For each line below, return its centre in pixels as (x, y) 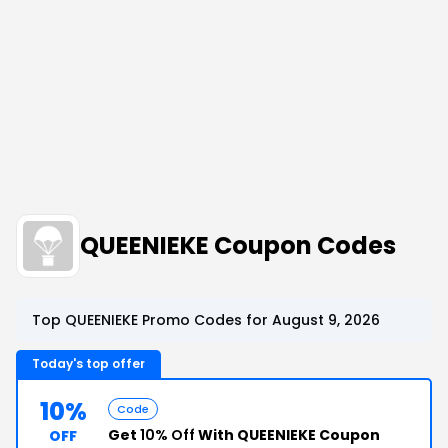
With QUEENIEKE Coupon (287, 435)
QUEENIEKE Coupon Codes (238, 245)
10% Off (167, 435)
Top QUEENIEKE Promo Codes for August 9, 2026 (206, 320)
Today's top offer (88, 363)
